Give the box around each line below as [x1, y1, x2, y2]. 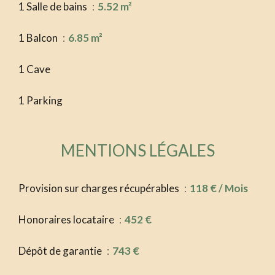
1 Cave [18, 63, 50, 76]
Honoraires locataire [18, 213, 116, 227]
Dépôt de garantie [18, 244, 104, 258]
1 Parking [18, 94, 63, 107]
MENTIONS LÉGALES [60, 141, 215, 161]
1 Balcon [18, 31, 60, 45]
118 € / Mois [190, 182, 248, 195]
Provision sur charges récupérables [18, 182, 181, 195]
